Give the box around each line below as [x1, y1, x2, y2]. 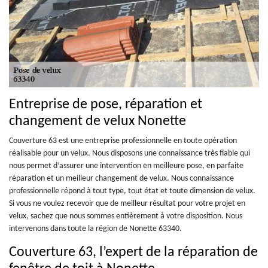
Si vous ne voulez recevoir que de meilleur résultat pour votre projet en [9, 199, 245, 208]
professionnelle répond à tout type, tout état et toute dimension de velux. [9, 186, 255, 196]
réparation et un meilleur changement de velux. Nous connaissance [9, 173, 234, 183]
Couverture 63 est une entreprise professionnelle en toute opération [9, 136, 237, 145]
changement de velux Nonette [9, 114, 186, 129]
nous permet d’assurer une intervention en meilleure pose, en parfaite [9, 161, 243, 170]
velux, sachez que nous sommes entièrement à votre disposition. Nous [9, 211, 242, 221]
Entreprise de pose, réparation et [9, 97, 202, 112]
